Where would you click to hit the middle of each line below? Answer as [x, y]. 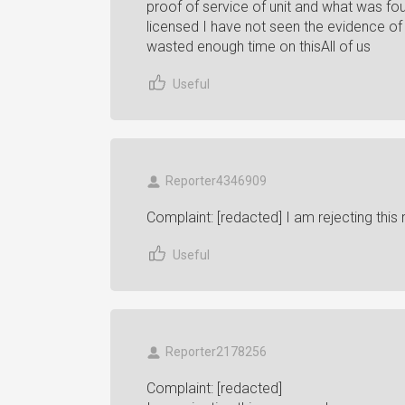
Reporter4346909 [216, 181]
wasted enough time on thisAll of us [259, 47]
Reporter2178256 [216, 352]
